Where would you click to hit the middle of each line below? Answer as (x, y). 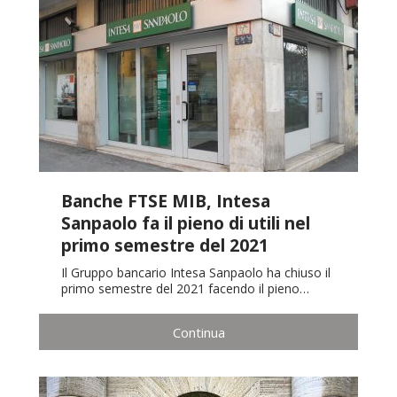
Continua (198, 332)
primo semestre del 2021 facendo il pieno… (185, 289)
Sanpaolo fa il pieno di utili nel (186, 223)
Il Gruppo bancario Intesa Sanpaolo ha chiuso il (196, 273)
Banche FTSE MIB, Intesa (166, 201)
